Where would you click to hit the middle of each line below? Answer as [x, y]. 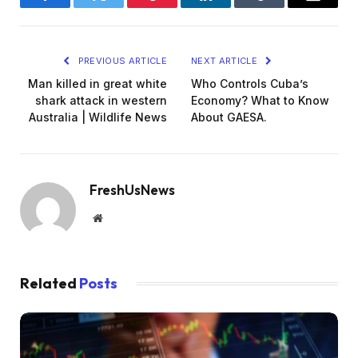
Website [119, 217]
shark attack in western [101, 100]
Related [50, 283]
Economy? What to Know [260, 100]
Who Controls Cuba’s [250, 83]
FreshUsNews [132, 189]
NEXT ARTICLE [226, 60]
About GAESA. [229, 117]
